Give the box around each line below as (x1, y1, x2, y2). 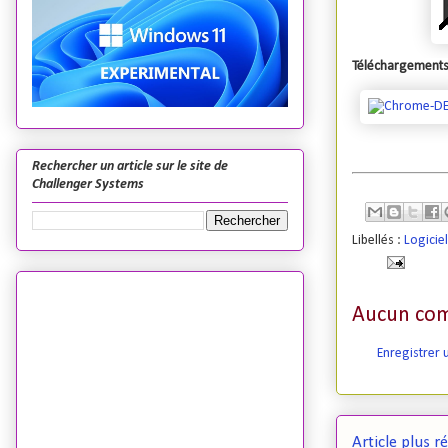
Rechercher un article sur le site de (32, 159, 228, 175)
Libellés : (352, 232, 404, 248)
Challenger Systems (32, 177, 144, 193)
